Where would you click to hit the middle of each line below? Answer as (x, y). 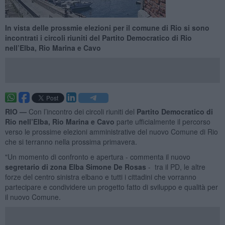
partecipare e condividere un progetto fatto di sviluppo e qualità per (111, 187)
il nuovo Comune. (33, 197)
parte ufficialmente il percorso (162, 121)
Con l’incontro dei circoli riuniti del (81, 111)
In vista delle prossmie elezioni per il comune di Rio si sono (107, 27)
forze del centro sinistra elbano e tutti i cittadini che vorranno (100, 177)
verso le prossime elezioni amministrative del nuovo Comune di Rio (111, 131)
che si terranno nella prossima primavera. (71, 141)
